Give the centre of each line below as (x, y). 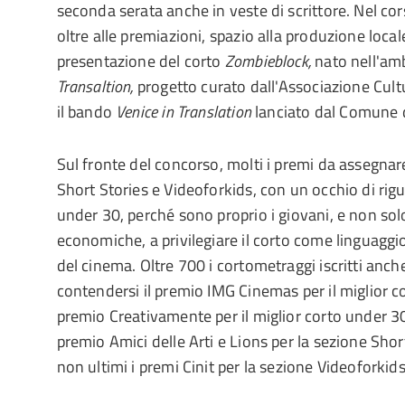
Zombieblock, (270, 61)
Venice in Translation (186, 112)
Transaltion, (97, 86)
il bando (86, 112)
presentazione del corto (141, 61)
